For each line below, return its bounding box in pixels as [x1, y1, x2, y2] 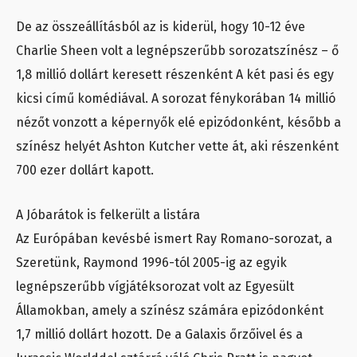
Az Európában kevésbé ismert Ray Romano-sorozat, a [16, 231, 332, 247]
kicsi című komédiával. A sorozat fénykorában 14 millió [16, 91, 335, 107]
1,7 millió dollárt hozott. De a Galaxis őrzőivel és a [16, 327, 303, 343]
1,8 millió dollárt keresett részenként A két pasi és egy [16, 67, 334, 83]
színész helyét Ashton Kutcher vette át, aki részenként [16, 139, 339, 155]
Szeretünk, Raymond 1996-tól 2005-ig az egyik [16, 255, 287, 271]
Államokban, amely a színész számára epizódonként [16, 303, 324, 319]
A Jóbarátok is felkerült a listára [16, 207, 200, 223]
